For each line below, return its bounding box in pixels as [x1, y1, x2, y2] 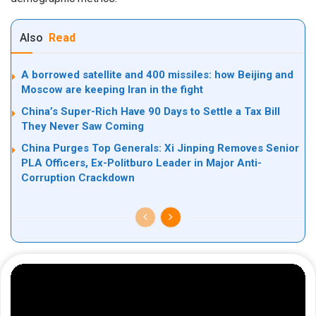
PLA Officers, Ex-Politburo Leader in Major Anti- [21, 157, 262, 170]
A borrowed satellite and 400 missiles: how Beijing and [21, 68, 293, 82]
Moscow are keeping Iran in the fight [21, 83, 203, 97]
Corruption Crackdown [21, 171, 135, 185]
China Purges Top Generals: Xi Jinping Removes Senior [21, 142, 299, 155]
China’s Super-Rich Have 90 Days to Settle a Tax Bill [21, 105, 280, 119]
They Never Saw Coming [21, 120, 144, 133]
